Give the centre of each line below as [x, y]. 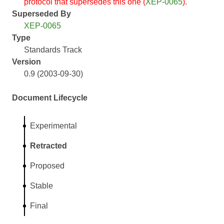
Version [26, 61]
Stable [41, 185]
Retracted [48, 145]
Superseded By [41, 13]
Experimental [53, 125]
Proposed [47, 165]
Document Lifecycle [50, 97]
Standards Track [53, 49]
